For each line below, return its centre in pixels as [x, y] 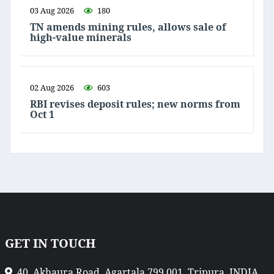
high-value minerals [81, 38]
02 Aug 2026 [52, 88]
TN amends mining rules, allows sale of [128, 27]
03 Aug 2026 [52, 11]
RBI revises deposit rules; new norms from [135, 104]
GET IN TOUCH [50, 243]
